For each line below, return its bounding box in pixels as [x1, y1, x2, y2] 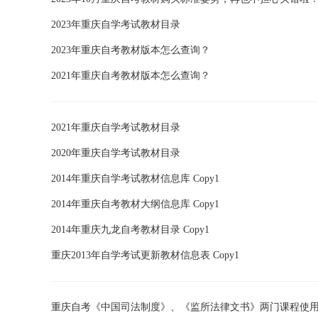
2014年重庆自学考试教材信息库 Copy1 [51, 173, 219, 184]
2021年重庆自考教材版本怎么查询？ [51, 70, 210, 81]
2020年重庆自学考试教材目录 [51, 148, 180, 158]
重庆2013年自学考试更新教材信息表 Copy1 [51, 250, 239, 261]
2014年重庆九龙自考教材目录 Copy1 [51, 224, 209, 235]
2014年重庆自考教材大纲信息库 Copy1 [51, 199, 219, 209]
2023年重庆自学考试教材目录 [51, 19, 180, 30]
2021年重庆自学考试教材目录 [51, 122, 180, 133]
